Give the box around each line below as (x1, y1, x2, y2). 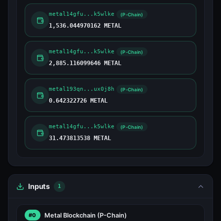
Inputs (28, 182, 50, 191)
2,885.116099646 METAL (49, 60, 121, 67)
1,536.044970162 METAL (49, 22, 121, 30)
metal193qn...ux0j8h (49, 86, 114, 93)
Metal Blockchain (44, 211, 97, 219)
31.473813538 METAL (49, 135, 111, 142)
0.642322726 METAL (49, 97, 108, 105)
